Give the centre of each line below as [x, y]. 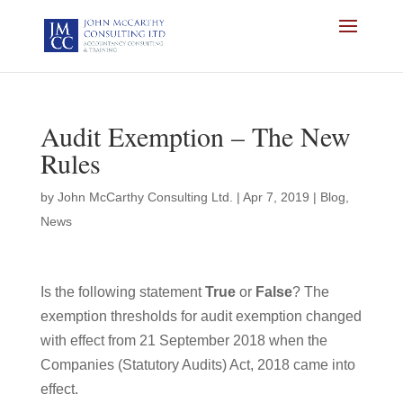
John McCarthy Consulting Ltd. [145, 197]
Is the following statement [122, 292]
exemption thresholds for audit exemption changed [201, 316]
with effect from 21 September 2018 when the [184, 340]
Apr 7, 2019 [276, 197]
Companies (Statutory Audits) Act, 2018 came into [197, 365]
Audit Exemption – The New [195, 136]
